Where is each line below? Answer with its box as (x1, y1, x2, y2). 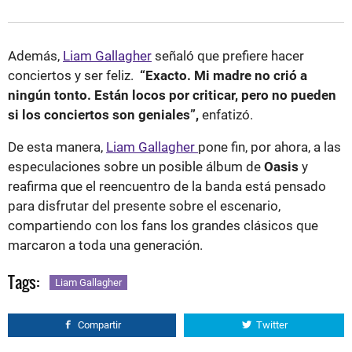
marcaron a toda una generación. (8, 237, 203, 254)
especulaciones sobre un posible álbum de (8, 159, 261, 175)
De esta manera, (8, 139, 106, 156)
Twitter (255, 319, 288, 332)
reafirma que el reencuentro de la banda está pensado (8, 178, 326, 195)
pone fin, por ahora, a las (198, 139, 341, 156)
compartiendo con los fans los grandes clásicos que (8, 218, 318, 234)
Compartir (78, 319, 121, 332)
